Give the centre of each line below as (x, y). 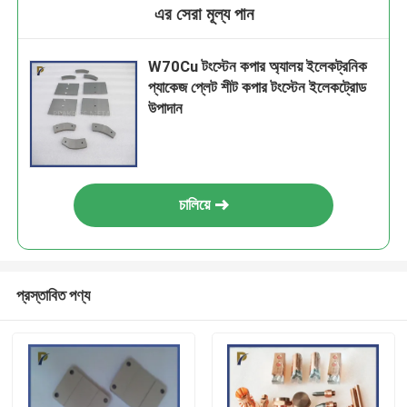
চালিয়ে (195, 205)
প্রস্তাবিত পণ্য (53, 295)
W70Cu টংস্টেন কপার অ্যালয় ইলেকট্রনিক (258, 67)
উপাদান (166, 109)
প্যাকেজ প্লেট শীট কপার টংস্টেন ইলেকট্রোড (258, 88)
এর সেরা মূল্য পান (203, 15)
